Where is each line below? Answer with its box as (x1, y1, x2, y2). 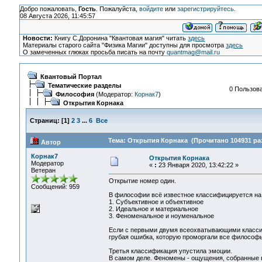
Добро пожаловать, (19, 5, 78, 12)
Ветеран (30, 167, 56, 174)
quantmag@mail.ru (167, 49, 220, 56)
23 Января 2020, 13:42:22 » (156, 161, 239, 168)
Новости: (23, 35, 53, 42)
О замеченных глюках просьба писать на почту (23, 49, 167, 56)
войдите (139, 5, 163, 12)
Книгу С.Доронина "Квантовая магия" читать (53, 35, 188, 42)
